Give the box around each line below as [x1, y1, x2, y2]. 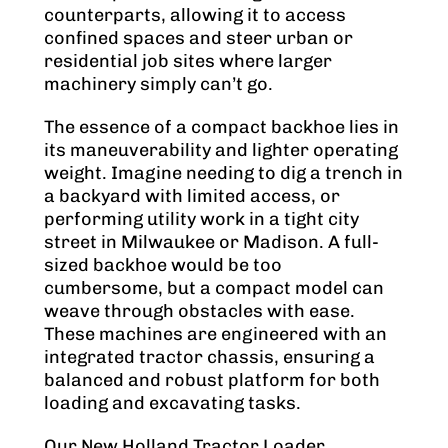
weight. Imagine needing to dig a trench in [44, 162, 403, 185]
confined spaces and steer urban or [44, 27, 353, 50]
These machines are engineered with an [44, 323, 387, 346]
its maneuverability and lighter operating [44, 139, 398, 162]
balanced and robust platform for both [44, 369, 380, 392]
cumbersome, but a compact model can [44, 277, 384, 300]
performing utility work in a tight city [44, 208, 359, 231]
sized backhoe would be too [44, 254, 282, 277]
